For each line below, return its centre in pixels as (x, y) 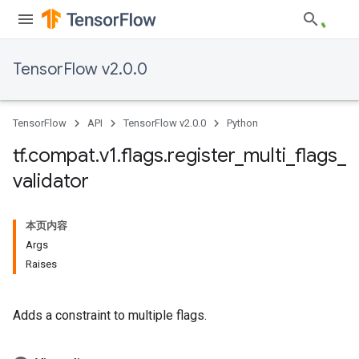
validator (51, 181)
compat (62, 155)
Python (242, 123)
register (201, 155)
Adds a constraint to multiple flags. (110, 315)
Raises (41, 264)
